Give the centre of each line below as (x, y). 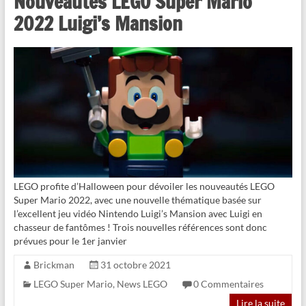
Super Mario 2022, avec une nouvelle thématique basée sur (137, 199)
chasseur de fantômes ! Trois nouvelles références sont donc (140, 227)
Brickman (54, 264)
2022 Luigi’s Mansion (98, 23)
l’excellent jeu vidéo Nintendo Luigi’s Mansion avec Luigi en (138, 213)
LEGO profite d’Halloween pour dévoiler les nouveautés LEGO (144, 186)
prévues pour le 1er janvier (70, 240)
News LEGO (142, 283)
